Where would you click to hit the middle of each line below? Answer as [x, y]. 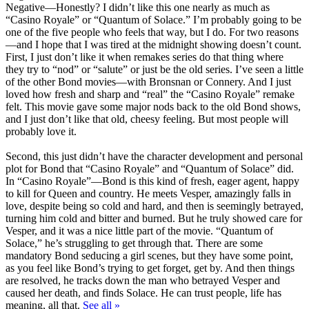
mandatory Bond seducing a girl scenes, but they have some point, [149, 255]
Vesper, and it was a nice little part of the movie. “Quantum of [139, 230]
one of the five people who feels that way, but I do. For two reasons [152, 32]
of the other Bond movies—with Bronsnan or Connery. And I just [148, 81]
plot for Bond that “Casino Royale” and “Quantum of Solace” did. [150, 168]
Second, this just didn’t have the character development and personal [154, 156]
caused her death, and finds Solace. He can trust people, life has [143, 292]
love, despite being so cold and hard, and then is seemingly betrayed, [154, 206]
